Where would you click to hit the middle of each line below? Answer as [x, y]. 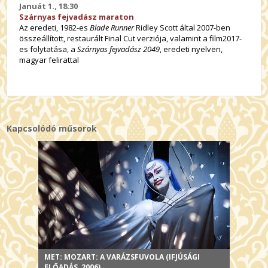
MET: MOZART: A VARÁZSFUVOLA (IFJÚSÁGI [122, 257]
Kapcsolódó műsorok [52, 129]
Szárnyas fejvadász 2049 [119, 49]
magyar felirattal [49, 60]
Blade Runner [112, 27]
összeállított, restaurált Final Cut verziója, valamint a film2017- [131, 38]
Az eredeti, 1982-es [55, 27]
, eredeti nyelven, [191, 49]
